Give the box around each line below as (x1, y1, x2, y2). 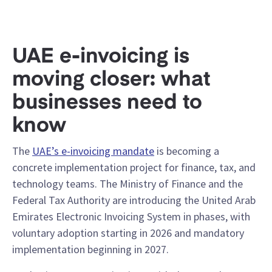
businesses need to (12, 93, 202, 114)
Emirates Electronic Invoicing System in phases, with (12, 209, 250, 223)
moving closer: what (12, 70, 210, 90)
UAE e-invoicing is (12, 47, 189, 67)
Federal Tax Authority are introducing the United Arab (12, 193, 256, 207)
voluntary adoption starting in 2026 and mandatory (12, 226, 244, 240)
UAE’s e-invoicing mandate (32, 144, 154, 158)
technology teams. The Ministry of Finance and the (12, 177, 243, 191)
